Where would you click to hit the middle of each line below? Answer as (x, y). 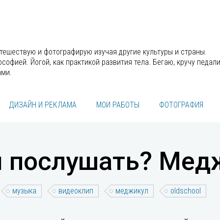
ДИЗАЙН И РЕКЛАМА (43, 105)
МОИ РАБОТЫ (118, 105)
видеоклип (76, 191)
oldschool (186, 191)
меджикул (132, 191)
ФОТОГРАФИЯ (181, 105)
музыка (24, 191)
